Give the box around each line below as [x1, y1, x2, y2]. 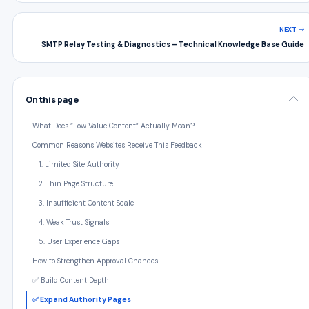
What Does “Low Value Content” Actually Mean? [32, 121, 195, 130]
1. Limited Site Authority [39, 160, 119, 169]
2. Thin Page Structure [39, 179, 113, 188]
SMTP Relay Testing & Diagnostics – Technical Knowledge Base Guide [41, 40, 304, 49]
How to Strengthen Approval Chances [32, 257, 158, 266]
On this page [26, 93, 79, 106]
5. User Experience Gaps [39, 237, 119, 246]
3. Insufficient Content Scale [39, 199, 134, 208]
